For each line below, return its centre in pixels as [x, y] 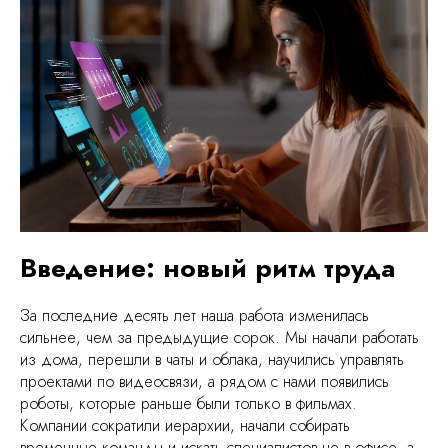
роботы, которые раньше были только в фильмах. [188, 403]
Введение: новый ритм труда [207, 267]
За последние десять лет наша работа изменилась [194, 315]
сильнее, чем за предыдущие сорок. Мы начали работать [219, 337]
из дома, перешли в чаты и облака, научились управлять [212, 359]
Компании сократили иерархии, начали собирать [185, 425]
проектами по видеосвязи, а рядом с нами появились [204, 381]
